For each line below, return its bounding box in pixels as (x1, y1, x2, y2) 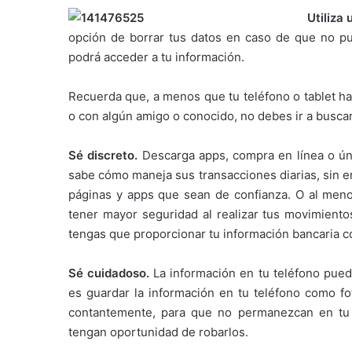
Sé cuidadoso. (68, 266, 150, 281)
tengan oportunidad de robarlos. (68, 324, 248, 340)
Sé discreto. (68, 148, 138, 163)
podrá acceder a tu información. (68, 49, 244, 65)
